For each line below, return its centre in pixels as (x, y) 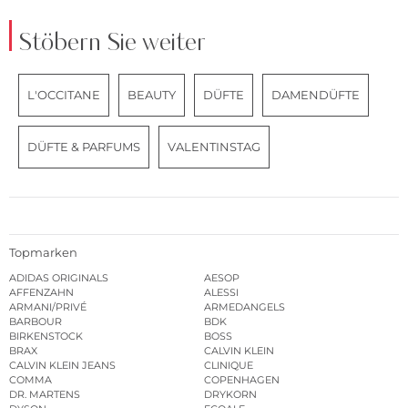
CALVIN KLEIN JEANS (62, 365)
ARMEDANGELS (245, 306)
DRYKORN (230, 394)
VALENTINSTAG (214, 147)
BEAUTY (152, 95)
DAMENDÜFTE (316, 95)
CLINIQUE (229, 365)
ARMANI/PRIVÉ (48, 306)
